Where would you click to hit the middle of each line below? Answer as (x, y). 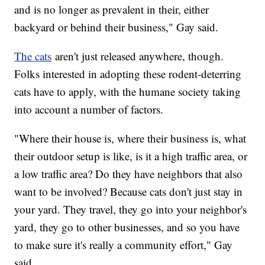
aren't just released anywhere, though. (138, 56)
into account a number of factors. (89, 109)
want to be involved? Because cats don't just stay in (129, 191)
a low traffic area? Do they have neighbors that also (129, 173)
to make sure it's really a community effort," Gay (124, 244)
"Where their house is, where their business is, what (130, 138)
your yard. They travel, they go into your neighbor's (131, 209)
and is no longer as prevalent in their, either (112, 9)
